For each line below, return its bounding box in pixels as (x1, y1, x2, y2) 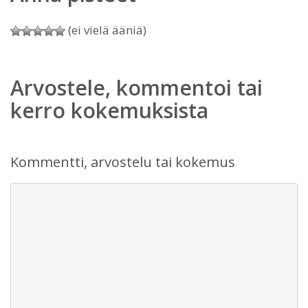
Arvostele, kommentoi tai (10, 74, 263, 102)
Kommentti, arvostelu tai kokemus (10, 153, 235, 171)
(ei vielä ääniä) (65, 22, 146, 38)
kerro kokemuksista (10, 96, 208, 124)
